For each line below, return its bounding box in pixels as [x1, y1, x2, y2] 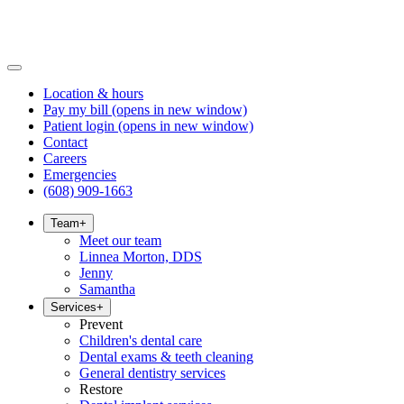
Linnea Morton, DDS [79, 249, 202, 264]
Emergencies [43, 167, 116, 182]
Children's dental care [79, 333, 202, 348]
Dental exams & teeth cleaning [79, 349, 253, 364]
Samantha [79, 281, 135, 297]
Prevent [79, 317, 123, 332]
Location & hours [43, 86, 143, 101]
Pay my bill [43, 102, 108, 117]
